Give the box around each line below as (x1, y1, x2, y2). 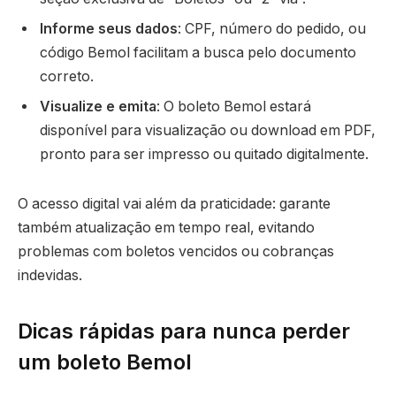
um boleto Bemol (18, 348, 192, 375)
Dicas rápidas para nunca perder (18, 317, 350, 344)
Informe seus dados (40, 19, 178, 37)
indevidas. (18, 266, 82, 284)
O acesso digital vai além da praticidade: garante (18, 194, 331, 212)
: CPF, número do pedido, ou (178, 19, 366, 37)
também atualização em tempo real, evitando (18, 218, 315, 236)
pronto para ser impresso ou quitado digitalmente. (40, 145, 369, 163)
